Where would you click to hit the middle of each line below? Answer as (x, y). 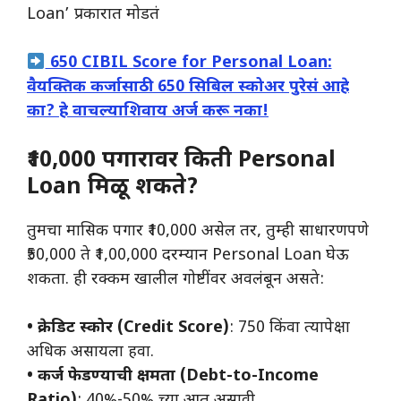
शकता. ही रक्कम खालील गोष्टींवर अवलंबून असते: (175, 280)
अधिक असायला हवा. (90, 353)
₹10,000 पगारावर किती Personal (181, 162)
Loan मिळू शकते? (113, 188)
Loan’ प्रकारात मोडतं (93, 15)
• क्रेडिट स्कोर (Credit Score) (128, 328)
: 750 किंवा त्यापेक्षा (290, 328)
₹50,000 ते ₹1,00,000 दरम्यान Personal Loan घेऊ (188, 256)
